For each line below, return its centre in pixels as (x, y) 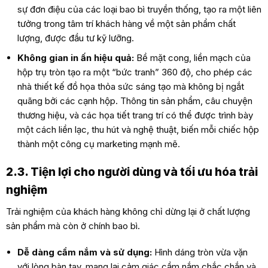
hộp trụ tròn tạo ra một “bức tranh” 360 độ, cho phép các (135, 72)
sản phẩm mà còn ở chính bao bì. (73, 226)
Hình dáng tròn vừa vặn (200, 252)
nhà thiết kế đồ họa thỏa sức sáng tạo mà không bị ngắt (131, 87)
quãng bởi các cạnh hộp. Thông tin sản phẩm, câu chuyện (135, 101)
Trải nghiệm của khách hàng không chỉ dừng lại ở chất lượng (128, 212)
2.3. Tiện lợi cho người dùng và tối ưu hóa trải (132, 172)
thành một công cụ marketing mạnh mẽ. (99, 144)
